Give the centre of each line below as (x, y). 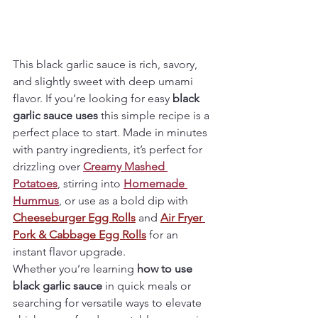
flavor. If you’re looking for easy (93, 98)
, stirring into (91, 183)
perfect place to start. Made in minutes (111, 132)
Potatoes (35, 183)
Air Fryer (183, 218)
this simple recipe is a (155, 115)
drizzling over (48, 166)
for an (164, 235)
